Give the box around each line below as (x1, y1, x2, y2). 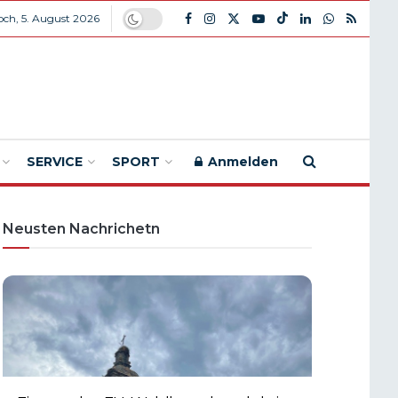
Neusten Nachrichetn (2, 220, 160, 237)
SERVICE (27, 154, 83, 170)
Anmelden (204, 154, 278, 170)
